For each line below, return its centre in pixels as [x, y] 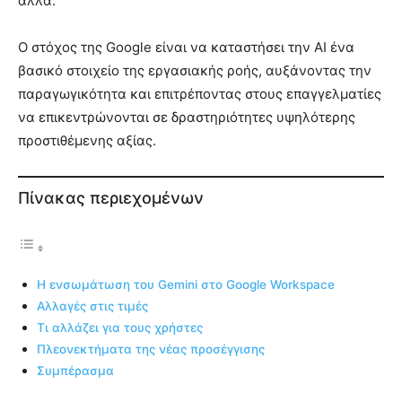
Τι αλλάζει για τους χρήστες [120, 328]
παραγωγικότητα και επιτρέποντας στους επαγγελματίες [200, 93]
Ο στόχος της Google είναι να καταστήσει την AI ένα [186, 47]
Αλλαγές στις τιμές [92, 306]
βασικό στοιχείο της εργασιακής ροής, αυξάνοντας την [195, 70]
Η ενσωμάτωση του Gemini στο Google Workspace [186, 285]
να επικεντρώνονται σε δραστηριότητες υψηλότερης [187, 117]
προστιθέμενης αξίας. [87, 140]
